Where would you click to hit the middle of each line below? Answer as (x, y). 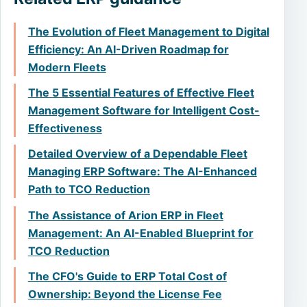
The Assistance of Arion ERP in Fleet (125, 215)
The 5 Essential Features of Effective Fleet (141, 93)
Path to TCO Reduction (89, 189)
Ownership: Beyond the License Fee (125, 294)
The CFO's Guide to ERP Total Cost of (127, 276)
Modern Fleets (67, 67)
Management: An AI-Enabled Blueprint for (140, 233)
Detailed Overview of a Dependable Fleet (137, 154)
